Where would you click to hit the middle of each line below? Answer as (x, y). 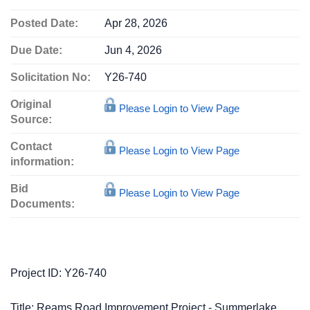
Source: (31, 119)
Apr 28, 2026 (136, 23)
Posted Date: (44, 23)
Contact (31, 146)
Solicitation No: (51, 77)
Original (31, 104)
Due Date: (36, 50)
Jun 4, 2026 (133, 50)
